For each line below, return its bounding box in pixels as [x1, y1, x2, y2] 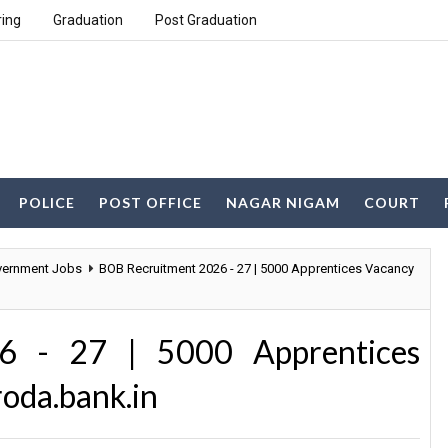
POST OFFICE [99, 194, 202, 211]
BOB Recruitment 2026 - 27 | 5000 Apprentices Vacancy [99, 261, 414, 276]
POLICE [19, 194, 75, 211]
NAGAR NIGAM [226, 194, 340, 211]
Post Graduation [155, 12, 257, 28]
